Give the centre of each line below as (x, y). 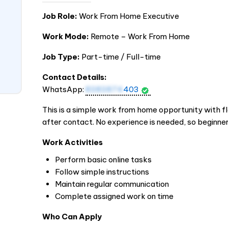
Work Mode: (65, 36)
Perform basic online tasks (103, 160)
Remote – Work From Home (139, 36)
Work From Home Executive (128, 16)
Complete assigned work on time (114, 196)
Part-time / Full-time (120, 57)
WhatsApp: (64, 89)
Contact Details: (74, 77)
